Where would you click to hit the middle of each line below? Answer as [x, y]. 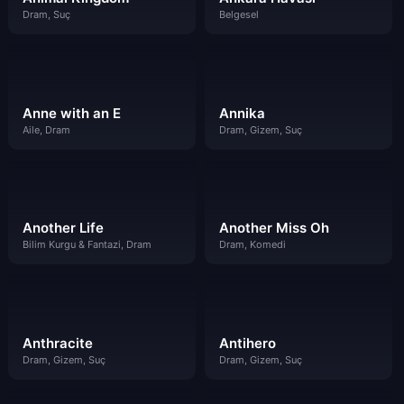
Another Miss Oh [274, 228]
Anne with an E [72, 113]
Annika [242, 113]
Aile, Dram [46, 129]
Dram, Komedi [252, 245]
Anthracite [58, 343]
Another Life [63, 228]
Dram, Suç [46, 14]
